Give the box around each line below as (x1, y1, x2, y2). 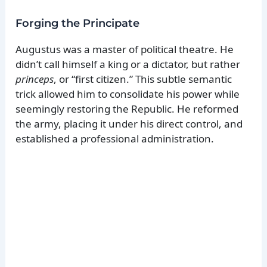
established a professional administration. (15, 132, 215, 145)
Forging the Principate (15, 17, 140, 30)
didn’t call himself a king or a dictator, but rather (15, 57, 241, 71)
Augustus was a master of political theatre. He (15, 42, 234, 56)
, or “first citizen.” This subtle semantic (54, 72, 232, 86)
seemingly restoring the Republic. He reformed (15, 102, 239, 116)
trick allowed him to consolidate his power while (15, 87, 240, 101)
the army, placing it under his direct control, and (15, 117, 243, 131)
